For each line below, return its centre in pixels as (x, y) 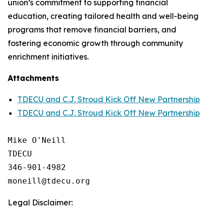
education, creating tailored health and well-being (103, 16)
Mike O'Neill (37, 140)
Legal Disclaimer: (40, 202)
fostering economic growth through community (95, 43)
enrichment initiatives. (50, 57)
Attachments (33, 78)
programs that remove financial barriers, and (92, 30)
